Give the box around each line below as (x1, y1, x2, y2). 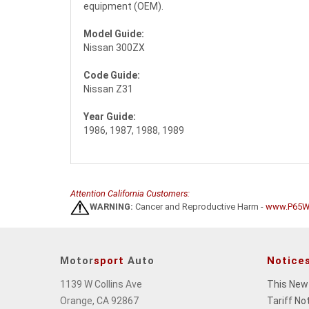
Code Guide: (83, 70, 140, 81)
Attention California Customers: (70, 188, 190, 199)
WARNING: (90, 201, 133, 212)
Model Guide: (83, 28, 144, 40)
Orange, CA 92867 (60, 295, 139, 307)
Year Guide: (83, 111, 136, 123)
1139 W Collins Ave (60, 279, 142, 290)
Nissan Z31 (83, 83, 133, 95)
